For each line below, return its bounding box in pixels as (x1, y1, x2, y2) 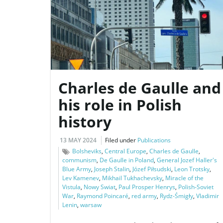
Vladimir (196, 192, 219, 201)
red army (131, 192, 157, 201)
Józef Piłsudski (132, 165, 171, 174)
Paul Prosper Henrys (118, 183, 175, 192)
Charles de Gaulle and (58, 78, 221, 99)
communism (62, 156, 97, 165)
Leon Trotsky (174, 165, 210, 174)
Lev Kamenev (62, 174, 99, 183)
